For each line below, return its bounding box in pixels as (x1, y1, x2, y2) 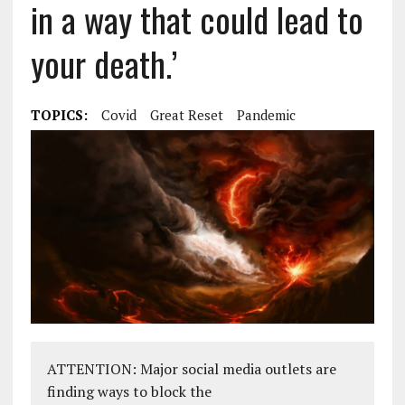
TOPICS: (30, 106, 88, 124)
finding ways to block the (46, 381, 212, 402)
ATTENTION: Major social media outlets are (46, 359, 336, 380)
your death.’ (30, 38, 177, 89)
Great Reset (149, 106, 223, 124)
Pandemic (236, 106, 296, 124)
